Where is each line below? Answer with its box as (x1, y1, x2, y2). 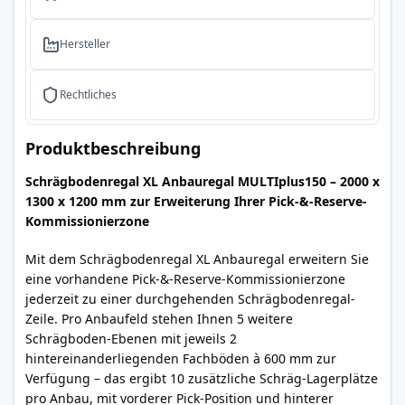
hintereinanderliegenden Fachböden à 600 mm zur (25, 350, 336, 367)
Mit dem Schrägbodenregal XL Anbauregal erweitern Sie (25, 250, 369, 268)
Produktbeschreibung (25, 137, 201, 159)
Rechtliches (60, 87, 117, 102)
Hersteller (60, 36, 110, 52)
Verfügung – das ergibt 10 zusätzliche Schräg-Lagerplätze (25, 370, 378, 387)
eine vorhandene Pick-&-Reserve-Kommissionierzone (25, 270, 345, 287)
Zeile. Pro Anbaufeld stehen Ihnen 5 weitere (25, 310, 293, 327)
